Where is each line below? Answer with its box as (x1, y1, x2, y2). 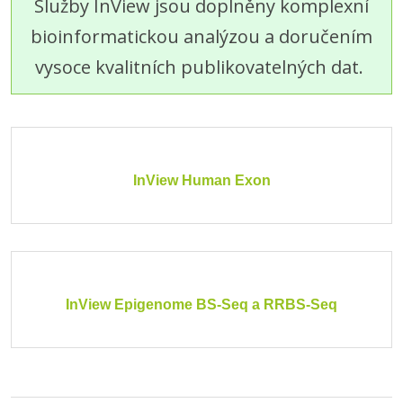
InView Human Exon (132, 173, 271, 188)
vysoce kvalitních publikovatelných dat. (35, 55, 368, 79)
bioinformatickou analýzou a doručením (31, 24, 372, 49)
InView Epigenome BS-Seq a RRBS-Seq (66, 297, 337, 312)
